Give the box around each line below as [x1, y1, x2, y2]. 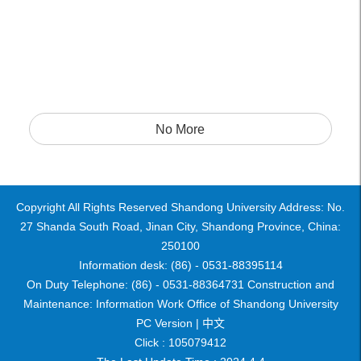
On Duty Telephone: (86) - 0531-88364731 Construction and [27, 278, 334, 291]
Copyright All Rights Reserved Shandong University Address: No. [16, 201, 345, 214]
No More [156, 122, 205, 136]
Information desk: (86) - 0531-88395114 [78, 259, 283, 272]
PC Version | [136, 317, 199, 330]
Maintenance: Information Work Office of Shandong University [23, 297, 338, 310]
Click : [135, 336, 168, 349]
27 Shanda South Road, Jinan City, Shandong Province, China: [20, 220, 341, 233]
